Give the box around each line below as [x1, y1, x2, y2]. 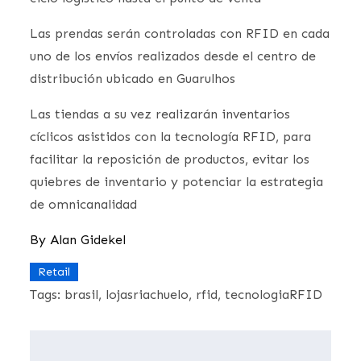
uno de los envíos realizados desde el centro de [30, 48, 317, 64]
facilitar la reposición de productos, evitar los [30, 151, 310, 167]
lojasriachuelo [106, 286, 189, 302]
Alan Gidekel [50, 231, 127, 247]
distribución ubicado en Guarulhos [30, 70, 236, 86]
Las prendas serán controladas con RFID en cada [30, 25, 330, 41]
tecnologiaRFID [225, 286, 323, 302]
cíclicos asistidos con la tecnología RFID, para [30, 128, 312, 144]
